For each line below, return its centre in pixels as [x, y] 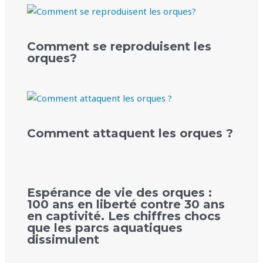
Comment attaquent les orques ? [130, 133]
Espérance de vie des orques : [119, 192]
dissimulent [63, 239]
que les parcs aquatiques [104, 227]
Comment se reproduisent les [119, 47]
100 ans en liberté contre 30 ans [126, 204]
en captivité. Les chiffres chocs [124, 216]
